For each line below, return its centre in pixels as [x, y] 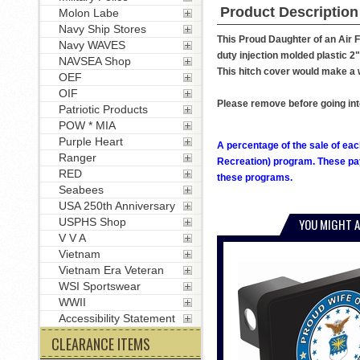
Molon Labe [88, 13]
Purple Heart [90, 141]
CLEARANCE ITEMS [100, 344]
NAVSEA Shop [94, 61]
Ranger [77, 157]
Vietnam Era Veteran [111, 270]
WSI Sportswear [99, 286]
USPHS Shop [92, 222]
